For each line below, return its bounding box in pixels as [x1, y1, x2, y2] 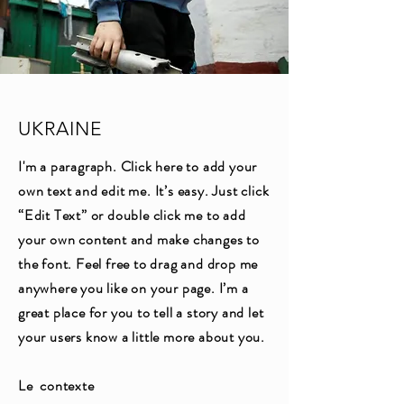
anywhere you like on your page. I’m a [18, 278, 249, 298]
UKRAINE [18, 117, 103, 140]
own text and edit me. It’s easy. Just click [18, 180, 270, 201]
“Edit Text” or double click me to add [18, 205, 246, 225]
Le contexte [18, 375, 95, 396]
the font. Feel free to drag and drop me [18, 253, 259, 274]
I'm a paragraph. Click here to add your [18, 156, 258, 177]
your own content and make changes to [18, 229, 260, 250]
